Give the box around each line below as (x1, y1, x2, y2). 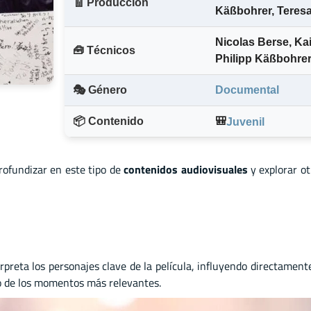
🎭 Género (73, 84, 127, 96)
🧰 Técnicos (73, 44, 135, 57)
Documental (215, 84, 279, 96)
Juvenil (226, 115, 264, 128)
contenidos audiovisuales (124, 160, 248, 178)
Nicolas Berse (215, 36, 289, 49)
